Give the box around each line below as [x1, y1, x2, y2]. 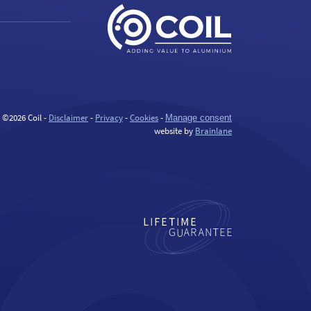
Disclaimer [49, 112, 88, 124]
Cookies [130, 112, 158, 124]
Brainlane [195, 125, 232, 137]
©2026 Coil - [2, 112, 49, 124]
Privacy [95, 112, 123, 124]
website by [154, 125, 195, 137]
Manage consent [165, 112, 232, 123]
